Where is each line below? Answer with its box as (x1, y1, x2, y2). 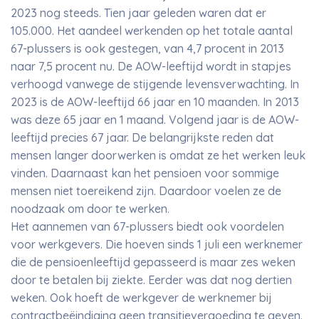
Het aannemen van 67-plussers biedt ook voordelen (11, 219, 284, 234)
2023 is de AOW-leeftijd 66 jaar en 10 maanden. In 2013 (11, 95, 299, 109)
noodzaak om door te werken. (11, 202, 172, 216)
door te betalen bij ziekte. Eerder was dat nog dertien (11, 273, 292, 287)
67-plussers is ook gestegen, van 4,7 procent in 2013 (11, 41, 284, 56)
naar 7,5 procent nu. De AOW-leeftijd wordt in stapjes (11, 59, 291, 73)
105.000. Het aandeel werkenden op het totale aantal (11, 23, 293, 38)
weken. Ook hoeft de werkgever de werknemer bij (11, 291, 272, 305)
